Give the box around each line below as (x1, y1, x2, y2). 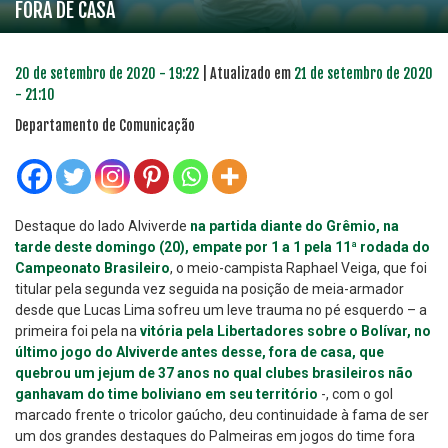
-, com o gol (318, 386, 393, 403)
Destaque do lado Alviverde (15, 218, 190, 235)
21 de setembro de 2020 (294, 65, 433, 83)
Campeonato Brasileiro (15, 260, 170, 277)
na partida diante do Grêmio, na (190, 218, 399, 235)
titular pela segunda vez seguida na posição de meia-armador (15, 281, 404, 298)
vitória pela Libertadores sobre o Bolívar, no (140, 323, 431, 340)
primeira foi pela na (15, 323, 140, 340)
